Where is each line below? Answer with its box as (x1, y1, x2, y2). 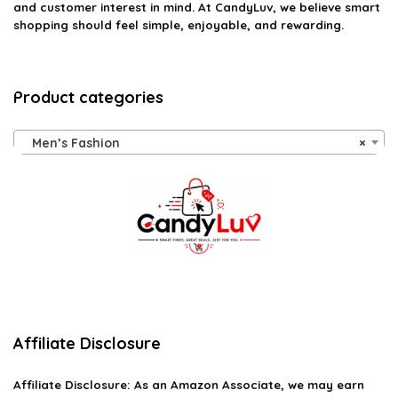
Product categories (13, 87, 163, 108)
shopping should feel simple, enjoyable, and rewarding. (13, 18, 344, 33)
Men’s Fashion (21, 135, 120, 152)
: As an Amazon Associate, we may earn (127, 378, 364, 393)
